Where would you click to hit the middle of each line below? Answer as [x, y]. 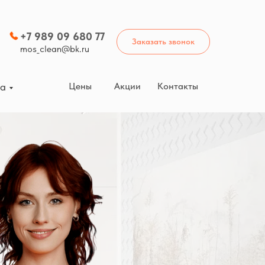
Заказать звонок [163, 41]
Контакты [178, 86]
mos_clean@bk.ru [55, 49]
